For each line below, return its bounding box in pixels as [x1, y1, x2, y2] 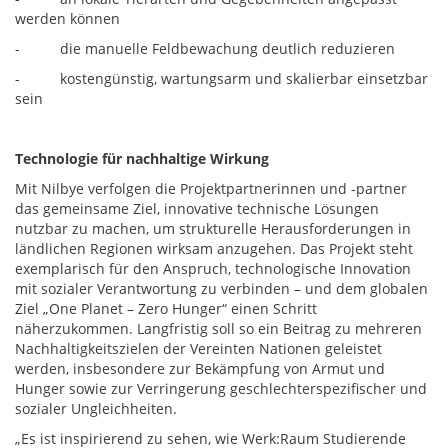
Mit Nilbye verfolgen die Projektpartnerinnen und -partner [15, 179, 407, 198]
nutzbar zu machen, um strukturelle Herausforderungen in [15, 219, 411, 238]
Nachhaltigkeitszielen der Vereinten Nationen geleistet [15, 339, 382, 358]
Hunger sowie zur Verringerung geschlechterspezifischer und [15, 379, 427, 398]
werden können [15, 9, 120, 28]
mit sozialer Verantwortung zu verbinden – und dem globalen [15, 279, 428, 298]
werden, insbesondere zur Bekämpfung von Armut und [15, 359, 385, 378]
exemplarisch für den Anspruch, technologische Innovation [15, 259, 411, 278]
